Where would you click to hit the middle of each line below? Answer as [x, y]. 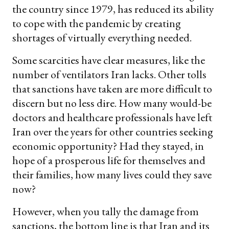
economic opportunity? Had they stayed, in [108, 146]
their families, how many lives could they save [112, 174]
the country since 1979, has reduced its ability [113, 9]
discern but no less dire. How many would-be [112, 103]
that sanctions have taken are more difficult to [112, 88]
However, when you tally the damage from [106, 211]
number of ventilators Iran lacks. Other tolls [109, 74]
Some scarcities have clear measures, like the [109, 60]
